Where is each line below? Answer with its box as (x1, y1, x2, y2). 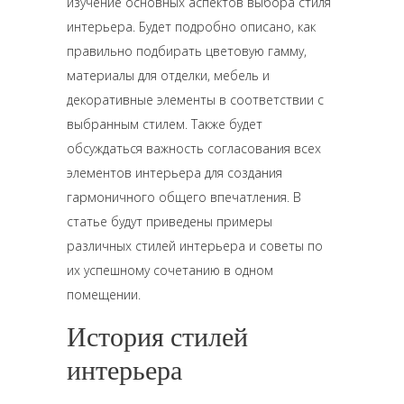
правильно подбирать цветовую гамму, (67, 42, 307, 60)
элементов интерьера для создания (67, 164, 282, 181)
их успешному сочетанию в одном (67, 262, 273, 279)
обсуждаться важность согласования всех (67, 140, 321, 157)
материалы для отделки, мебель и (67, 67, 270, 84)
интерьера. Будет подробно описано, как (67, 18, 316, 35)
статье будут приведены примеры (67, 213, 272, 230)
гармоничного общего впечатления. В (67, 188, 301, 206)
